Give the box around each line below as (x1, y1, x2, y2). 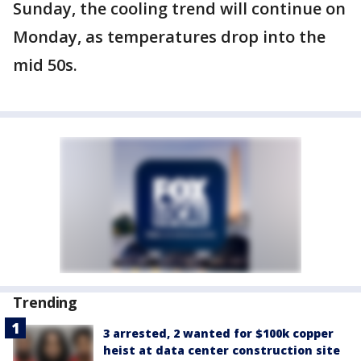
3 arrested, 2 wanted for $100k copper (103, 326, 334, 341)
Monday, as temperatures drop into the (13, 26, 326, 48)
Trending (13, 293, 78, 312)
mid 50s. (13, 54, 77, 76)
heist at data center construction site (103, 342, 340, 358)
